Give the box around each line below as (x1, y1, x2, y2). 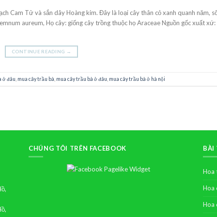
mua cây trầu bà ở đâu (56, 76, 107, 82)
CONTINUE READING (11, 48, 66, 55)
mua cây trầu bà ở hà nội (109, 76, 165, 82)
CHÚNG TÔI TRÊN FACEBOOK (28, 144, 127, 153)
